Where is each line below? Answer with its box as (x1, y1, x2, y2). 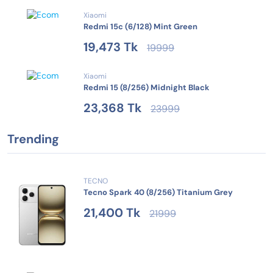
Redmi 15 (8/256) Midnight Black (83, 82, 210, 93)
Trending (7, 131, 59, 147)
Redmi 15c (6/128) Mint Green (83, 21, 197, 32)
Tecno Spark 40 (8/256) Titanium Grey (83, 187, 233, 198)
